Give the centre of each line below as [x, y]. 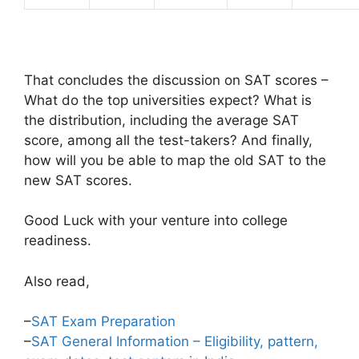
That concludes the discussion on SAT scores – [176, 80]
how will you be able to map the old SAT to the [175, 160]
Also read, [57, 281]
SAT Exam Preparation [103, 322]
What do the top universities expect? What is [168, 100]
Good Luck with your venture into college [156, 221]
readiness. [58, 241]
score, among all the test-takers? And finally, [168, 140]
